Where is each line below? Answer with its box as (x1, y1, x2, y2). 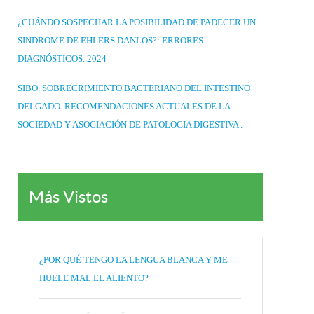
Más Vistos (29, 187, 108, 206)
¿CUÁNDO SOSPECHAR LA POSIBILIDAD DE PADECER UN (18, 17, 256, 27)
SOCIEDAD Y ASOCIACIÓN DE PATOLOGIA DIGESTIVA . (18, 119, 243, 130)
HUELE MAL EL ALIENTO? (39, 273, 149, 284)
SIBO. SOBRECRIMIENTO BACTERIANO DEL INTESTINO (18, 83, 250, 93)
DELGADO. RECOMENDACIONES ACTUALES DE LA (18, 101, 230, 111)
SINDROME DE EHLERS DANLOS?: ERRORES (18, 35, 203, 46)
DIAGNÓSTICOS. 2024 (18, 53, 107, 64)
